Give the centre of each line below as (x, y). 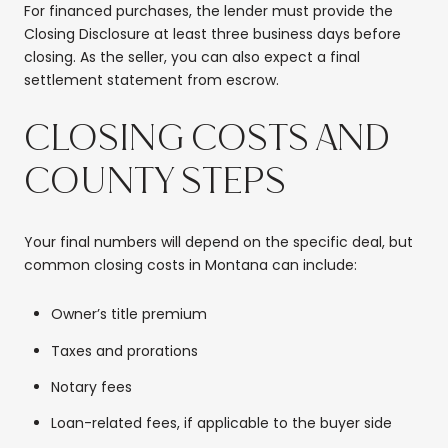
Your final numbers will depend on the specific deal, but (218, 241)
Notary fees (91, 387)
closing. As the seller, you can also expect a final (192, 56)
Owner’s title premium (128, 314)
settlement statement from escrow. (151, 79)
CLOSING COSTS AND (207, 139)
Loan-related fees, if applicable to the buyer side (221, 423)
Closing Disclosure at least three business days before (212, 33)
